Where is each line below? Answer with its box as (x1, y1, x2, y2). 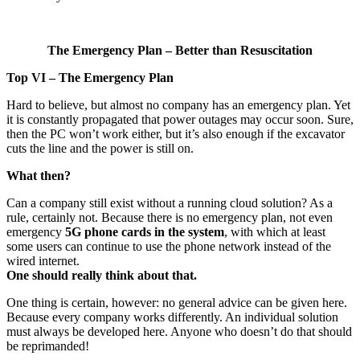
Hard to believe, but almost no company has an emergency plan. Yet (6, 97, 350, 112)
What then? (6, 168, 71, 182)
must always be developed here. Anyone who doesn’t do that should (6, 324, 352, 338)
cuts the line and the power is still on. (6, 141, 194, 155)
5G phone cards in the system (65, 224, 224, 239)
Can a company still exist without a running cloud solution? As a (6, 195, 333, 210)
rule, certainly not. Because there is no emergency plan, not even (6, 210, 333, 224)
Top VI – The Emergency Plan (6, 70, 174, 84)
